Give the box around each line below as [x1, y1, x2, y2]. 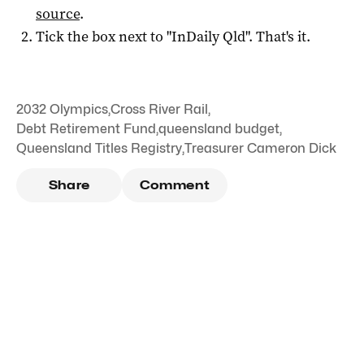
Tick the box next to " [36, 26, 171, 46]
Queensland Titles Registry [16, 140, 182, 156]
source [36, 3, 80, 24]
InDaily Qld [171, 26, 245, 46]
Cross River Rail [110, 101, 208, 117]
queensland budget [158, 120, 279, 136]
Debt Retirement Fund [16, 120, 156, 136]
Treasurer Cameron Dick [184, 140, 336, 156]
